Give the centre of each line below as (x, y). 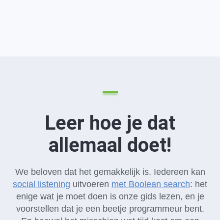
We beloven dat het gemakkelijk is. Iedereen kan (110, 172)
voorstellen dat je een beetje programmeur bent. (110, 208)
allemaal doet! (110, 145)
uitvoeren (91, 184)
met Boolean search (151, 184)
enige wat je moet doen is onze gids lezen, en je (110, 196)
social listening (41, 184)
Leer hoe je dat (110, 123)
